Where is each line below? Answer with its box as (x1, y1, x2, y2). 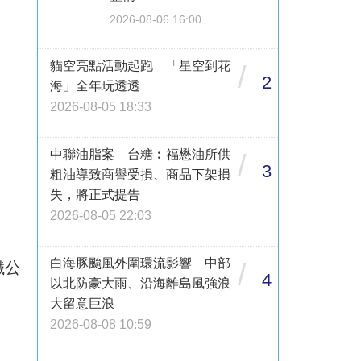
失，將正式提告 (50, 188, 140, 201)
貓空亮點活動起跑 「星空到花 (50, 59, 230, 73)
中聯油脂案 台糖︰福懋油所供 (50, 147, 230, 161)
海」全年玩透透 (50, 79, 140, 93)
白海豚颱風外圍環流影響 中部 (50, 256, 230, 270)
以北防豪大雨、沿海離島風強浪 (50, 276, 230, 290)
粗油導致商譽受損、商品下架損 (50, 168, 230, 181)
